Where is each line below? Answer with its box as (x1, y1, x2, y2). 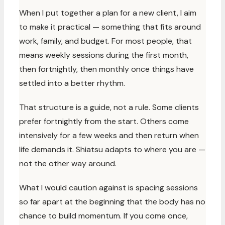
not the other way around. (19, 158, 117, 169)
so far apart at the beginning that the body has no (19, 196, 205, 207)
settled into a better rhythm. (19, 78, 125, 88)
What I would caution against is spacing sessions (19, 182, 198, 193)
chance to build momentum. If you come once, (19, 210, 188, 221)
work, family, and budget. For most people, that (19, 36, 192, 46)
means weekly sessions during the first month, (19, 50, 188, 60)
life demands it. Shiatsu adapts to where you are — (19, 144, 205, 155)
